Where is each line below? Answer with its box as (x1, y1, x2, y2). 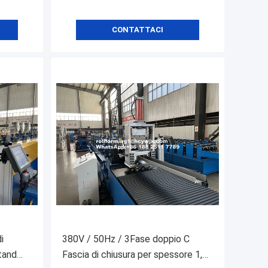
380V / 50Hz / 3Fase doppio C (62, 233, 190, 245)
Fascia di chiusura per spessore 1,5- (62, 249, 211, 261)
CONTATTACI (112, 25, 163, 35)
